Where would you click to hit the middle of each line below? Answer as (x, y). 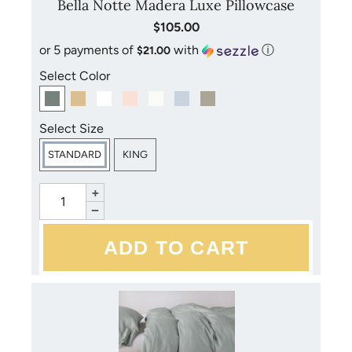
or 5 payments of (88, 49)
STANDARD (75, 154)
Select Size (71, 128)
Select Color (75, 75)
